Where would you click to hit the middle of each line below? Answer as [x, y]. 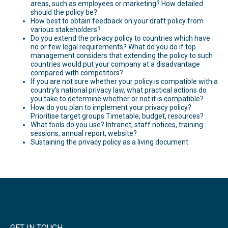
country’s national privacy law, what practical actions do [119, 90]
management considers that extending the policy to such [122, 55]
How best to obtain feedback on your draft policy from [117, 21]
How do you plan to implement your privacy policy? [111, 107]
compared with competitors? [77, 73]
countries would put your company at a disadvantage [115, 64]
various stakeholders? [66, 29]
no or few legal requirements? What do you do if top [113, 47]
